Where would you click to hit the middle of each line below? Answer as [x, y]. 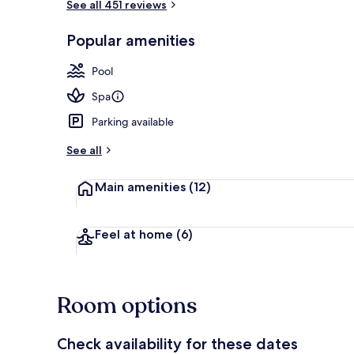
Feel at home [134, 234]
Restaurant [318, 17]
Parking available [133, 121]
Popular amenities [131, 40]
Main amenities [140, 186]
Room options [127, 305]
